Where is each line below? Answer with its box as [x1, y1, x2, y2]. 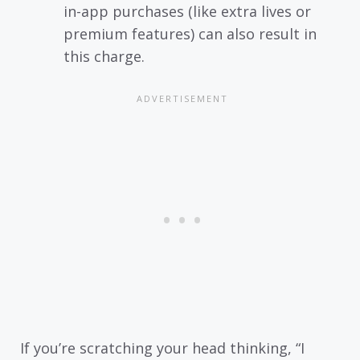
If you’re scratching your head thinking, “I [20, 337, 305, 358]
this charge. [63, 46, 145, 66]
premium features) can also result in [63, 23, 317, 43]
